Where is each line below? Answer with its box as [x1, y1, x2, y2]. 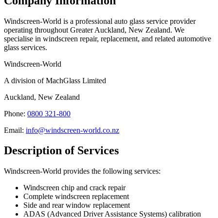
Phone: [4, 109, 27, 118]
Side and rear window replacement [23, 201, 130, 210]
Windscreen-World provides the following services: [4, 167, 161, 176]
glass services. [4, 43, 47, 52]
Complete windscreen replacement [23, 192, 129, 201]
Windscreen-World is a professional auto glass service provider [4, 17, 196, 25]
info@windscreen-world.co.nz [26, 126, 119, 134]
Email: [4, 126, 26, 134]
